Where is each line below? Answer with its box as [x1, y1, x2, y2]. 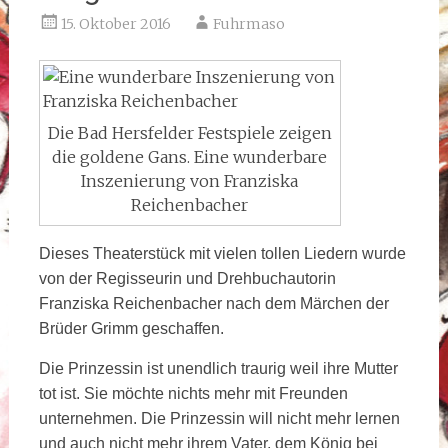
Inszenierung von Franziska [81, 170, 299, 191]
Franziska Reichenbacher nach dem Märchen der [38, 294, 389, 312]
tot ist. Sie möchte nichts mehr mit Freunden [38, 384, 348, 402]
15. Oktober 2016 [60, 15, 171, 33]
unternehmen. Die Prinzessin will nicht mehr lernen [38, 409, 400, 427]
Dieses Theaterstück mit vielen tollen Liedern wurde [38, 244, 406, 262]
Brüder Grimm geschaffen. [38, 319, 224, 337]
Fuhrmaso [212, 15, 285, 33]
